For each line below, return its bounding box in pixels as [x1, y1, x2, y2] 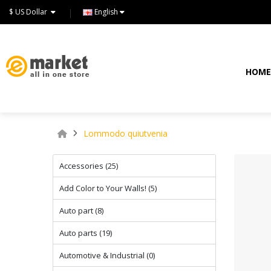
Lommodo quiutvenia [83, 128, 168, 139]
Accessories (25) [59, 160, 118, 171]
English [94, 7, 118, 17]
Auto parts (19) [59, 227, 112, 238]
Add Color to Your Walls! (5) [59, 183, 157, 194]
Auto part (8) [59, 205, 103, 216]
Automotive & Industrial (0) [59, 250, 155, 261]
